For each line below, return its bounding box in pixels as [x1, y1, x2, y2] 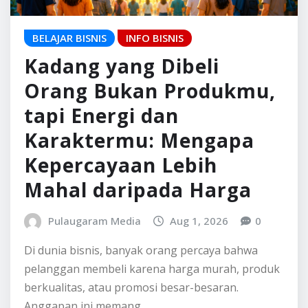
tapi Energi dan [24, 170, 179, 197]
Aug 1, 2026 [170, 281, 229, 296]
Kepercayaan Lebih [24, 219, 217, 246]
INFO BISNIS [126, 98, 184, 113]
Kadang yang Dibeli [24, 120, 219, 147]
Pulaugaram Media [47, 281, 141, 296]
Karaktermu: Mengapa [24, 195, 254, 221]
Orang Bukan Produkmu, [24, 145, 276, 172]
